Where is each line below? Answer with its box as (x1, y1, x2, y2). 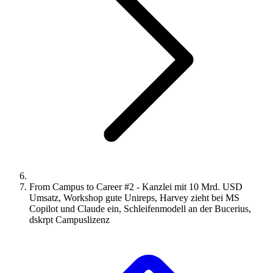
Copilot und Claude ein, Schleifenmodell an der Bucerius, (29, 204, 251, 214)
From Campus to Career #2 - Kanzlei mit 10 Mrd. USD (29, 182, 243, 192)
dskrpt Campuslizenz (29, 214, 110, 225)
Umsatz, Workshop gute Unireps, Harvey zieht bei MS (29, 193, 239, 203)
